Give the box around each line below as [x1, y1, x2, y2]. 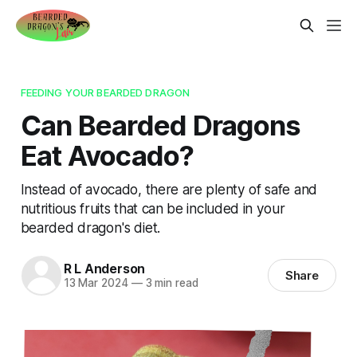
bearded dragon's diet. [20, 218, 160, 236]
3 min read [142, 277, 198, 290]
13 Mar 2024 [63, 277, 128, 290]
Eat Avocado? [20, 138, 194, 172]
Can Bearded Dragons [20, 108, 301, 142]
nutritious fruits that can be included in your [20, 199, 285, 217]
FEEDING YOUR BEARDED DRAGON [20, 85, 190, 99]
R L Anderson [63, 261, 146, 277]
